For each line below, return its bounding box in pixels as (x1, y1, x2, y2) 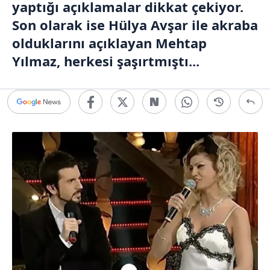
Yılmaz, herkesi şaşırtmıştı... (12, 52, 199, 70)
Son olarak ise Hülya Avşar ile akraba (12, 16, 258, 34)
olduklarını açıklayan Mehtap (12, 34, 207, 52)
